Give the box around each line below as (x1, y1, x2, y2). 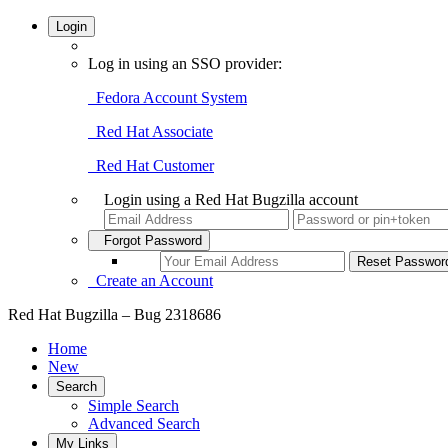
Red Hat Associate (88, 123, 213, 140)
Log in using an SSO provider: (88, 55, 282, 72)
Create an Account (88, 272, 213, 289)
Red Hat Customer (88, 157, 214, 174)
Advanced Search (88, 415, 200, 432)
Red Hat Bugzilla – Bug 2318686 (8, 306, 221, 323)
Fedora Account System (88, 89, 247, 106)
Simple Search (88, 397, 179, 414)
